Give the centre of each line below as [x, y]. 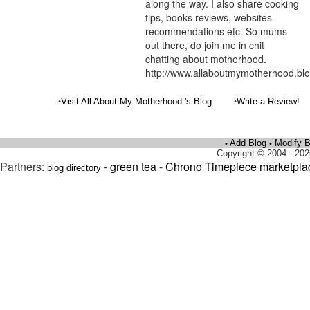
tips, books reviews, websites [209, 17]
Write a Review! [268, 101]
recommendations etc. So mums [217, 31]
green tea [133, 166]
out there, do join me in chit [205, 45]
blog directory [74, 168]
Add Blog [248, 143]
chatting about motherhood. [206, 59]
